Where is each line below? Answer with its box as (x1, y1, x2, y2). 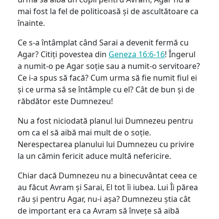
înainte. (18, 17, 45, 28)
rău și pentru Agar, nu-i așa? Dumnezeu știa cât (18, 193, 191, 204)
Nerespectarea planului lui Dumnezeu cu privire (18, 138, 194, 150)
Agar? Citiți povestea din (18, 48, 109, 60)
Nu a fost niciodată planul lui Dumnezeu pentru (18, 115, 193, 126)
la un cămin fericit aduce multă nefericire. (18, 150, 171, 161)
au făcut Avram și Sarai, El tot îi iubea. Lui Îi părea (18, 181, 198, 193)
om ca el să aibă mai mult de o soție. (18, 127, 151, 138)
